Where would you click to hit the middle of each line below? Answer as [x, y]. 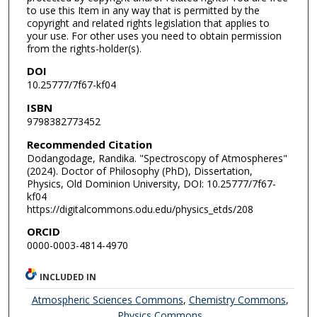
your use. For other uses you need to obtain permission [154, 35]
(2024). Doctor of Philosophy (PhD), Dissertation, [139, 171]
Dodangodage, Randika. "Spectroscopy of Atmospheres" [157, 158]
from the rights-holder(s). [84, 48]
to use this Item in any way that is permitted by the [143, 10]
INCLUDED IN [68, 277]
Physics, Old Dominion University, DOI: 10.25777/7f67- [151, 183]
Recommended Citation [89, 144]
